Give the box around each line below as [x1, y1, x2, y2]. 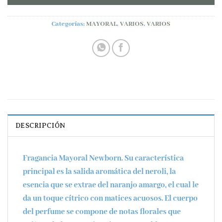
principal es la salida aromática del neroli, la [23, 166, 176, 177]
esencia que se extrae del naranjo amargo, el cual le [23, 179, 199, 190]
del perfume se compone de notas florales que [23, 206, 181, 217]
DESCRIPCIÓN [15, 121, 65, 129]
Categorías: [52, 20, 86, 29]
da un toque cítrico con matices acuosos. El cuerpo [23, 193, 198, 204]
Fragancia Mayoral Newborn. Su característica [23, 153, 184, 164]
